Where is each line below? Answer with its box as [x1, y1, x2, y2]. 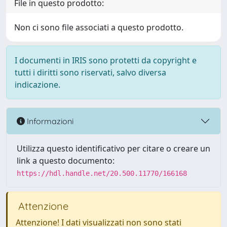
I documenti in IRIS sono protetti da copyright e [15, 55, 197, 66]
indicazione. [15, 79, 60, 90]
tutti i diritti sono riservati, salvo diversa [15, 67, 166, 78]
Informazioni [25, 116, 73, 126]
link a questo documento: [17, 155, 115, 166]
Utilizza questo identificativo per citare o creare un [17, 143, 210, 154]
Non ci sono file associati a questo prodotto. [14, 22, 183, 33]
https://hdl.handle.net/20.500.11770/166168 [17, 169, 187, 177]
